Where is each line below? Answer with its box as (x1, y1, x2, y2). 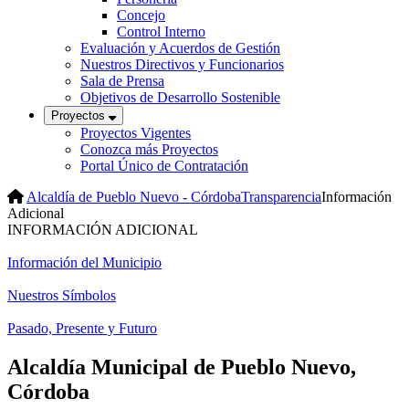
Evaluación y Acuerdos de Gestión (80, 40, 280, 57)
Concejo (117, 7, 165, 24)
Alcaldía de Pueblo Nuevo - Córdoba (26, 189, 241, 205)
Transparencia (241, 189, 321, 205)
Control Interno (117, 24, 205, 40)
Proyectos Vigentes (80, 125, 191, 142)
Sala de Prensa (80, 73, 164, 89)
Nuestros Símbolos (7, 288, 116, 304)
